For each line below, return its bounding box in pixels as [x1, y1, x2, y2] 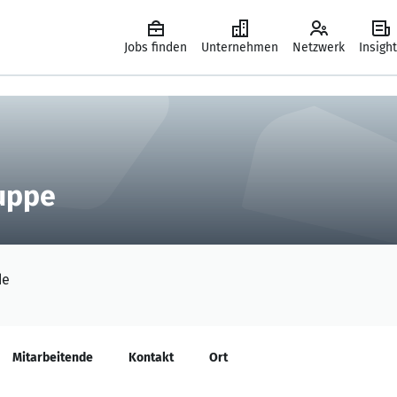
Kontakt [128, 350, 174, 365]
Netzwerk [292, 40, 345, 55]
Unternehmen [201, 40, 278, 55]
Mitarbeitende [12, 350, 93, 365]
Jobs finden [124, 40, 187, 55]
